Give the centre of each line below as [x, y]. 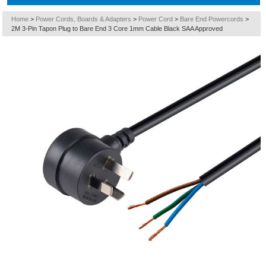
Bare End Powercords [212, 19]
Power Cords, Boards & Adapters [84, 19]
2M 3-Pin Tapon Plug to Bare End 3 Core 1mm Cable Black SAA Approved [117, 28]
